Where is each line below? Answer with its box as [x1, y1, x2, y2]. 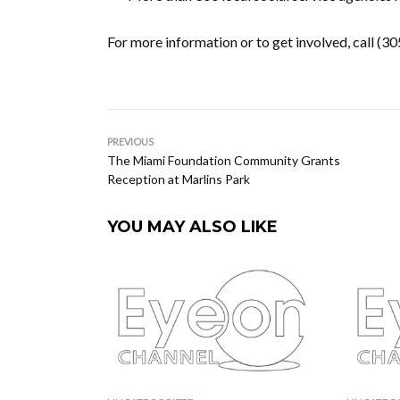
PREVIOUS [107, 136, 154, 147]
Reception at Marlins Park [107, 171, 250, 187]
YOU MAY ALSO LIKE [107, 217, 278, 237]
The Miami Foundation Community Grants [107, 153, 340, 168]
